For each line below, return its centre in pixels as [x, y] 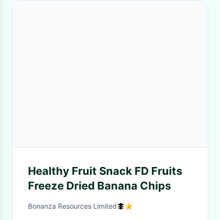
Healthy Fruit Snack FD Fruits [105, 171]
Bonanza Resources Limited [72, 206]
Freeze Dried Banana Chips [99, 186]
